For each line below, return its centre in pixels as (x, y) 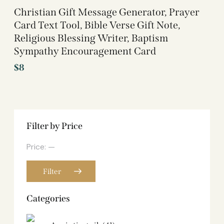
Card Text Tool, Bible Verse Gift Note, (97, 25)
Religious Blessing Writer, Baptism (91, 38)
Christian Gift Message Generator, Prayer (107, 12)
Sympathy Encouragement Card (85, 51)
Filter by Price (54, 126)
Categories (48, 198)
